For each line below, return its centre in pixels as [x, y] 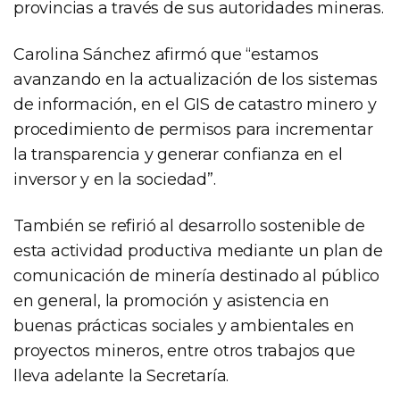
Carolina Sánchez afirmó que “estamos [166, 54]
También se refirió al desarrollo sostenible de [189, 225]
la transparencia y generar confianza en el [178, 154]
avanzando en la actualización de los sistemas [196, 79]
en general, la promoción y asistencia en [171, 300]
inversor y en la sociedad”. [115, 179]
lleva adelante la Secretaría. [121, 375]
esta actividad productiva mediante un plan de [198, 250]
